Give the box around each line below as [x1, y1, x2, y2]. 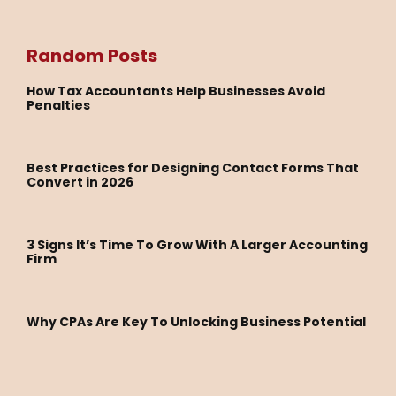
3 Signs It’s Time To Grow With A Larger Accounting [27, 235, 368, 254]
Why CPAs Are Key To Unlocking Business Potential [27, 312, 366, 331]
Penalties [27, 95, 90, 114]
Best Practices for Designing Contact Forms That [27, 158, 359, 177]
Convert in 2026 [27, 172, 133, 191]
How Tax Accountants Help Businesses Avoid [27, 81, 325, 100]
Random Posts [27, 42, 157, 68]
